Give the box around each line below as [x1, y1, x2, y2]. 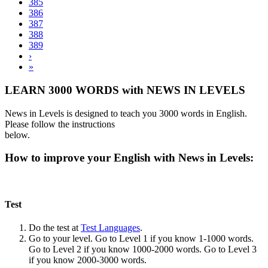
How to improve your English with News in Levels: [5, 151, 257, 165]
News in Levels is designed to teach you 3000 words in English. [5, 108, 247, 118]
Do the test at [29, 223, 81, 233]
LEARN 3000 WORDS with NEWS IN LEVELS [5, 83, 245, 96]
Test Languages [81, 223, 140, 233]
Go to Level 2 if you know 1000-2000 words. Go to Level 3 [29, 244, 257, 255]
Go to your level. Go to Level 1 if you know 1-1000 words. [29, 233, 254, 244]
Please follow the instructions [5, 118, 115, 129]
